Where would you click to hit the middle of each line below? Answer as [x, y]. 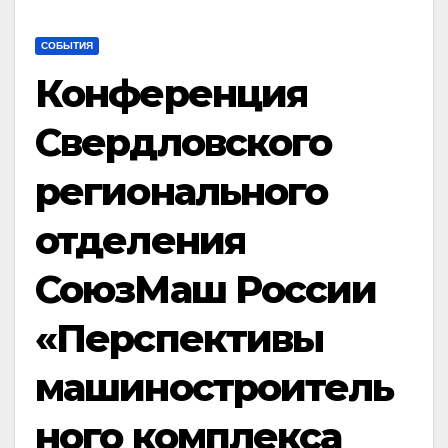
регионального [181, 191]
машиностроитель [214, 387]
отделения [140, 240]
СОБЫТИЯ [67, 45]
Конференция [171, 93]
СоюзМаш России [206, 289]
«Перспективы [179, 338]
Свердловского [183, 142]
